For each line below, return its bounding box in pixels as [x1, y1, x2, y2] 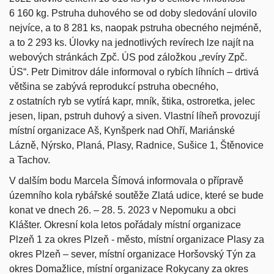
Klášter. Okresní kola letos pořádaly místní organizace [9, 219, 241, 230]
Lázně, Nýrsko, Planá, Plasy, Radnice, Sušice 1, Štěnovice [9, 139, 264, 150]
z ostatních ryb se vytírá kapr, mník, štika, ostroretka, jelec [9, 95, 255, 106]
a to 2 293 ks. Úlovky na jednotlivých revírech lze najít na [9, 37, 254, 48]
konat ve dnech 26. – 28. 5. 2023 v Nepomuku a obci [9, 204, 236, 215]
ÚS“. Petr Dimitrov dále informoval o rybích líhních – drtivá [9, 66, 259, 77]
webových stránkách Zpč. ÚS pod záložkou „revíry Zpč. [9, 51, 247, 62]
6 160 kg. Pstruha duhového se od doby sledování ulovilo [9, 7, 257, 18]
